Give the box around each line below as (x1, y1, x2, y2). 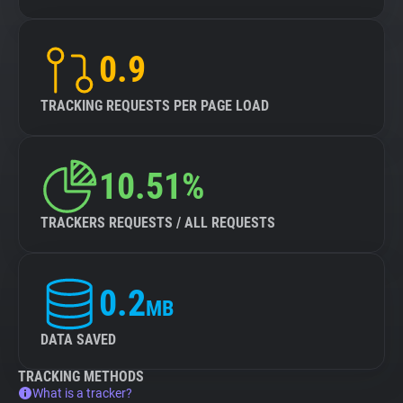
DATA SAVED (40, 331, 116, 348)
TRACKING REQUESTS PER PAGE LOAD (40, 97, 269, 114)
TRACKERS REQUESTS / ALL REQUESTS (40, 214, 275, 231)
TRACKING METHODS (18, 368, 144, 385)
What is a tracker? (32, 386, 132, 400)
